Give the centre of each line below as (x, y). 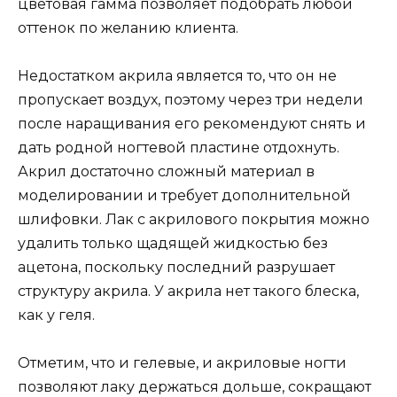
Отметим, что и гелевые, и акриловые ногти (182, 363)
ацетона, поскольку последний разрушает (176, 268)
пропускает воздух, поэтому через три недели (191, 100)
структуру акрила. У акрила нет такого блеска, (188, 292)
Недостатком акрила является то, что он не (177, 76)
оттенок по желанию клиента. (128, 28)
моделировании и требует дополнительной (184, 196)
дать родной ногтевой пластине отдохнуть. (179, 148)
